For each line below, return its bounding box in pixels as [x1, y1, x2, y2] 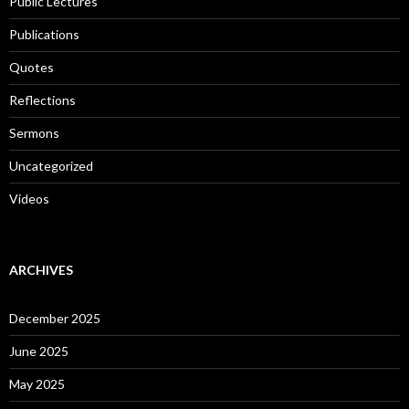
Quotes [9, 58, 54, 75]
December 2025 [9, 309, 100, 326]
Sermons [9, 124, 59, 141]
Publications [9, 26, 79, 42]
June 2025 [9, 342, 68, 359]
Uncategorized [9, 157, 93, 173]
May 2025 [9, 375, 65, 392]
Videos [9, 190, 49, 206]
